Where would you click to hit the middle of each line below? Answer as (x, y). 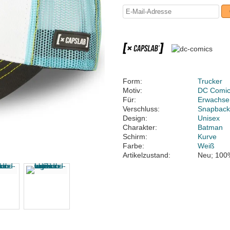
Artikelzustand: (147, 155)
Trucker (210, 81)
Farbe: (133, 146)
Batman (210, 127)
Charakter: (140, 127)
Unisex (209, 118)
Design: (135, 118)
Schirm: (135, 137)
